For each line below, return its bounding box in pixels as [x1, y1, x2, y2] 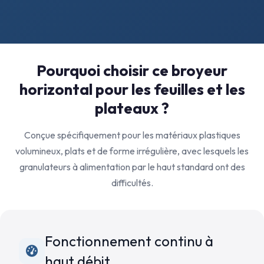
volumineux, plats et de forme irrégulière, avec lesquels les [15, 145, 249, 157]
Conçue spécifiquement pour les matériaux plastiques [24, 129, 240, 141]
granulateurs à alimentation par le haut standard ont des [19, 161, 245, 173]
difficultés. [111, 177, 153, 189]
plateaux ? [95, 98, 169, 118]
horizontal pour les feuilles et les [19, 80, 245, 99]
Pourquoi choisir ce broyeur [37, 61, 227, 80]
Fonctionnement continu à [45, 232, 213, 250]
